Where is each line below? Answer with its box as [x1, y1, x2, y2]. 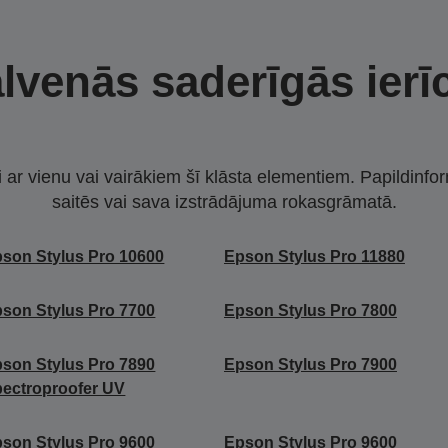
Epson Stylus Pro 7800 [223, 302, 397, 320]
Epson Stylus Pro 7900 [223, 356, 397, 374]
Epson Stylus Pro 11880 [223, 248, 405, 266]
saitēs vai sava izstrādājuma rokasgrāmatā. [51, 192, 397, 213]
